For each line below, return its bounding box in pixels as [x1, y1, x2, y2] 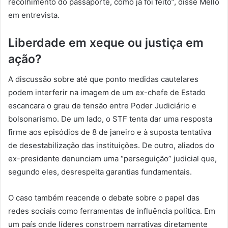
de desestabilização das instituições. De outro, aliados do [8, 140, 214, 151]
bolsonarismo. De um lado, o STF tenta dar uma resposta [8, 114, 212, 124]
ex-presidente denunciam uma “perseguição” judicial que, [8, 154, 217, 164]
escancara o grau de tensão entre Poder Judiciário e [8, 101, 196, 111]
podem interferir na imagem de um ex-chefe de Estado [8, 88, 206, 98]
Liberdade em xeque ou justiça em [8, 35, 204, 50]
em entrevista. [8, 10, 60, 20]
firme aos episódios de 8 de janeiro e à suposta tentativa [8, 127, 211, 137]
